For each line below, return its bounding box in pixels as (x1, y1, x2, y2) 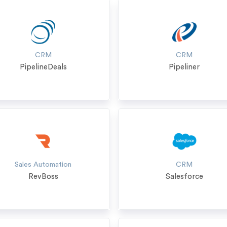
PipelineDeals (19, 63, 67, 71)
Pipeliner (169, 63, 200, 71)
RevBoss (28, 173, 58, 180)
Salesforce (165, 173, 203, 180)
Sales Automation (15, 161, 72, 168)
